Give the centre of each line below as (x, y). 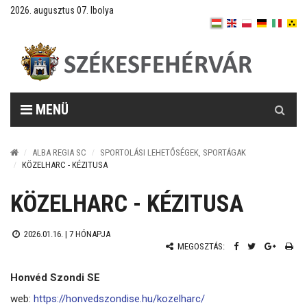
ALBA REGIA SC (59, 152)
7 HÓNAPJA (89, 234)
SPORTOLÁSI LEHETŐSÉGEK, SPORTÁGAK (173, 152)
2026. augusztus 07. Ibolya (62, 10)
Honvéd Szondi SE (55, 277)
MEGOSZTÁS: (200, 246)
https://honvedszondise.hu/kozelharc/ (119, 299)
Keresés (280, 99)
